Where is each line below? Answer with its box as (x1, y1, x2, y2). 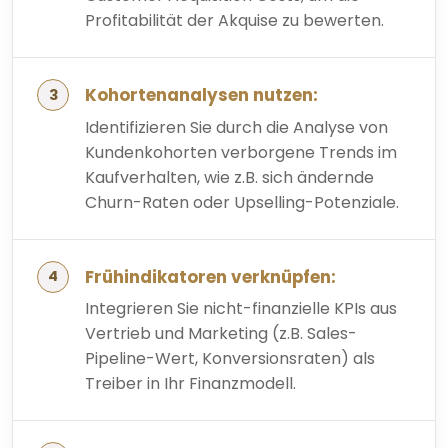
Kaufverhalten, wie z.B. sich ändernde (85, 165, 374, 189)
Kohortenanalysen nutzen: (85, 83, 318, 108)
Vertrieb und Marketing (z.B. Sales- (85, 322, 357, 346)
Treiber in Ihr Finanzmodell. (85, 372, 296, 396)
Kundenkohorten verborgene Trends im (85, 140, 397, 164)
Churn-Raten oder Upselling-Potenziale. (85, 190, 399, 214)
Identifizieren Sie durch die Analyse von (85, 115, 388, 139)
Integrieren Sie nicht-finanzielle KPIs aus (85, 297, 397, 321)
